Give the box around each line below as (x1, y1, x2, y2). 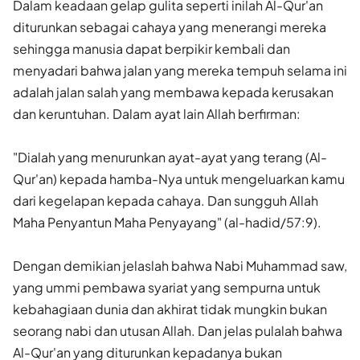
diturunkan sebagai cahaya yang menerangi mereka (13, 18, 326, 35)
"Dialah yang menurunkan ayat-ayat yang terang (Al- (13, 148, 327, 166)
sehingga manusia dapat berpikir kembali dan (13, 39, 290, 57)
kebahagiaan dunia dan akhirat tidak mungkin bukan (13, 300, 327, 317)
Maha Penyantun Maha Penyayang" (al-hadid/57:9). (13, 213, 321, 231)
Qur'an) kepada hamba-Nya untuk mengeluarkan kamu (13, 170, 345, 187)
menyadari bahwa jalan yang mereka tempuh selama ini (13, 61, 347, 79)
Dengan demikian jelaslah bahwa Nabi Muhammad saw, (13, 256, 347, 274)
